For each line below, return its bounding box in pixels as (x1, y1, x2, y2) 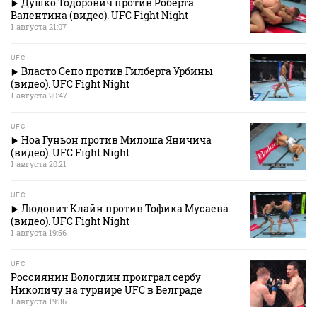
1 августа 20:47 (11, 90, 67, 101)
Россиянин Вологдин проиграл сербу (11, 270, 201, 284)
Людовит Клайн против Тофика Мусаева (21, 202, 229, 216)
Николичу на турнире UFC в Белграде (11, 283, 202, 297)
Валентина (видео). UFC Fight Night (11, 8, 188, 23)
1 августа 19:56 (11, 227, 67, 238)
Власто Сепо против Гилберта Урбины (21, 64, 213, 79)
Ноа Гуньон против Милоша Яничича (21, 133, 212, 147)
